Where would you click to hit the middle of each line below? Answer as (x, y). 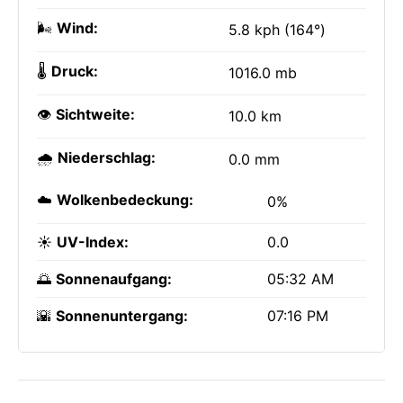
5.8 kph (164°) (277, 30)
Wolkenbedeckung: (125, 200)
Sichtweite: (95, 114)
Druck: (75, 71)
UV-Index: (93, 242)
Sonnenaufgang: (114, 279)
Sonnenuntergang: (122, 316)
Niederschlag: (107, 157)
